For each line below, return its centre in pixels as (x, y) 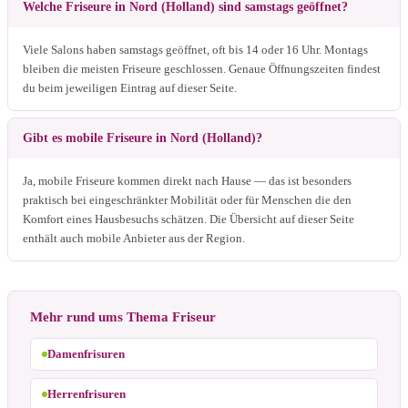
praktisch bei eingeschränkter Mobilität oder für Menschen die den (187, 199)
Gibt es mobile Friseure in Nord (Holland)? (143, 138)
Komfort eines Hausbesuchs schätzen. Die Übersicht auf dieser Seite (189, 219)
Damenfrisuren (86, 353)
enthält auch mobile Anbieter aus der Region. (134, 238)
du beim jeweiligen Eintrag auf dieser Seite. (130, 87)
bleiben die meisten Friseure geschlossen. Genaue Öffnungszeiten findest (202, 68)
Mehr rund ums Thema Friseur (123, 316)
